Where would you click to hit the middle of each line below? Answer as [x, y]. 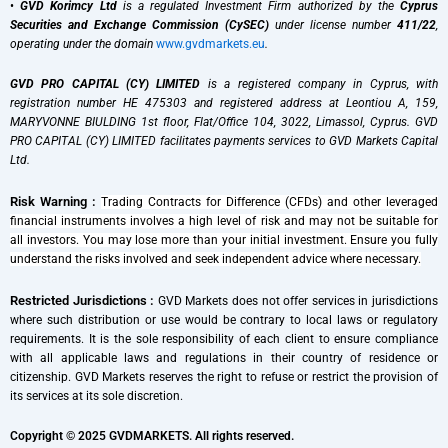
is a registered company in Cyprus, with [319, 83]
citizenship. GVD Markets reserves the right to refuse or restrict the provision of [224, 376]
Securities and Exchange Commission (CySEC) [139, 24]
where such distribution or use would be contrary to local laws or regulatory [224, 319]
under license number [333, 24]
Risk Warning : [53, 201]
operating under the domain [83, 43]
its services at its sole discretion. [96, 395]
